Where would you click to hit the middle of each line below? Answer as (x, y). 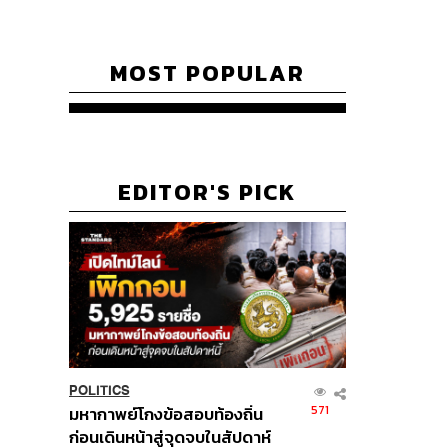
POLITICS (99, 390)
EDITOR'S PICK (207, 192)
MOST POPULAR (207, 73)
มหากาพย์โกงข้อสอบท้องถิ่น (165, 414)
